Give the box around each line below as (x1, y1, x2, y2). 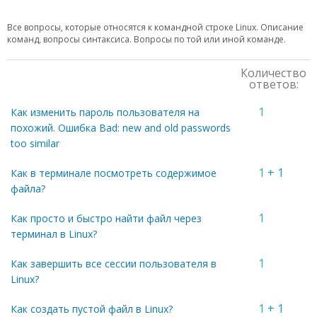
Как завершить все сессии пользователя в (11, 257, 217, 271)
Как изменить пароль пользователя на (11, 105, 200, 120)
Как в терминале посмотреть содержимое (11, 166, 217, 180)
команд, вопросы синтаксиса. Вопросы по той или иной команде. (7, 33, 286, 46)
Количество (241, 65, 306, 81)
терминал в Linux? (11, 227, 97, 241)
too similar (11, 137, 59, 151)
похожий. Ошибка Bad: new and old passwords (11, 121, 231, 135)
